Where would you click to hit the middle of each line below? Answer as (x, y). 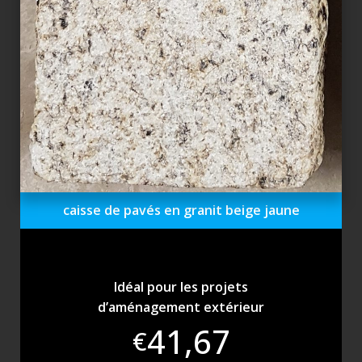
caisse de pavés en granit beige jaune (181, 210)
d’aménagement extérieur (181, 307)
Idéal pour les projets (181, 287)
